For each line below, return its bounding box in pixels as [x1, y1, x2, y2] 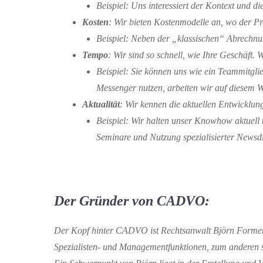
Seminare [96, 132, 131, 143]
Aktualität [82, 99, 120, 110]
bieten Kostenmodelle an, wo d [127, 17, 244, 28]
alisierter [201, 132, 237, 143]
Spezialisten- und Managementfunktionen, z [54, 242, 215, 252]
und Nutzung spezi [131, 132, 201, 143]
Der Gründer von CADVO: [54, 193, 210, 209]
